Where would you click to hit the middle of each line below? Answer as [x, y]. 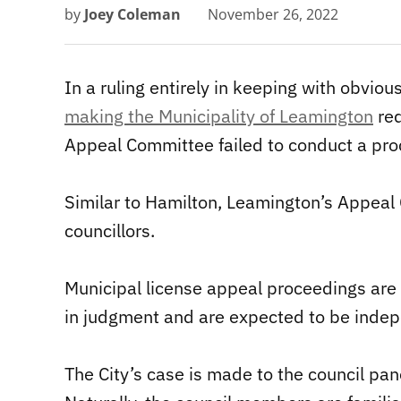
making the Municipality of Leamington [219, 116]
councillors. [110, 231]
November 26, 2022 [273, 15]
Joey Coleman [132, 15]
